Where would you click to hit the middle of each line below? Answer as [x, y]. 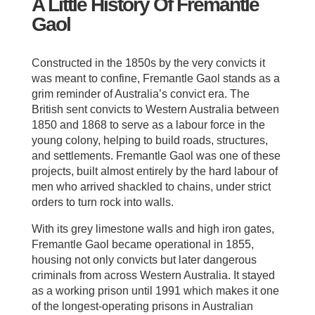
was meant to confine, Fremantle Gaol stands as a [155, 78]
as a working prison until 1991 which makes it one [155, 290]
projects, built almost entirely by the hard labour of [154, 171]
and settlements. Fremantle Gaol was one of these [156, 155]
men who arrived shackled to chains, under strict [151, 186]
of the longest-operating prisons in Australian [142, 306]
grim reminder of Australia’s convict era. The [140, 94]
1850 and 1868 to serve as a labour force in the [148, 124]
